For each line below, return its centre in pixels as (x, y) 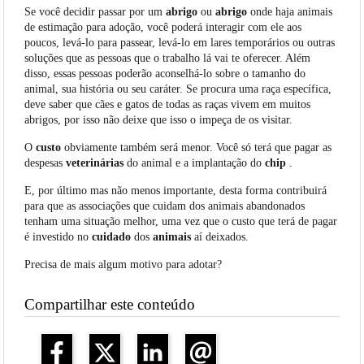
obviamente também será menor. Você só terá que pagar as (197, 148)
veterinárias (95, 163)
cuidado (112, 237)
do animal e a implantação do (195, 163)
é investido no (58, 237)
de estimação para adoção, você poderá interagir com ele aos (163, 28)
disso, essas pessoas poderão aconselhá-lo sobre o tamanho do (165, 74)
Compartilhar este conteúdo (110, 305)
